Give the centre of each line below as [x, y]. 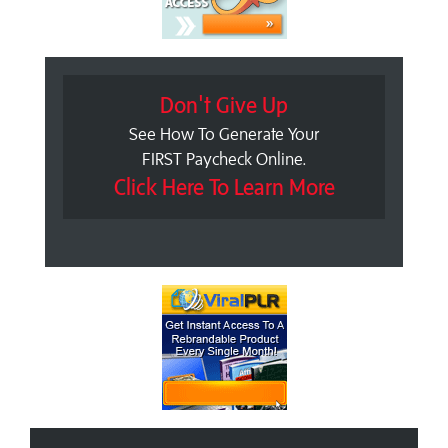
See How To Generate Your [224, 133]
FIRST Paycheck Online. [224, 158]
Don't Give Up [224, 105]
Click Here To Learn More [224, 187]
